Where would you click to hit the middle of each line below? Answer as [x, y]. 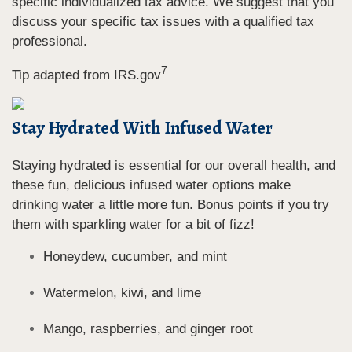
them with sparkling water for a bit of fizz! [133, 224]
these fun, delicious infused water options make [151, 185]
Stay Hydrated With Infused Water [142, 128]
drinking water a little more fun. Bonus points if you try [170, 204]
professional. [49, 41]
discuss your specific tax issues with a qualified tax [163, 21]
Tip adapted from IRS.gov [86, 75]
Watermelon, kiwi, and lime [122, 292]
